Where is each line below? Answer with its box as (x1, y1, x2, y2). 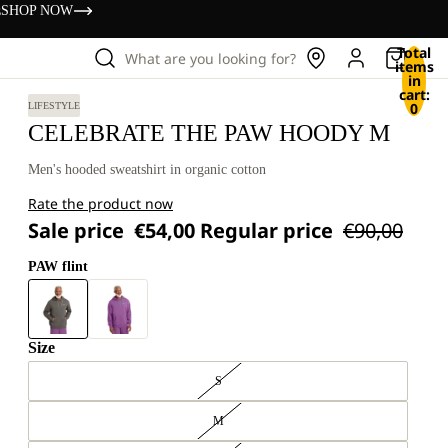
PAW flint (28, 259, 88, 274)
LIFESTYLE (28, 100, 80, 111)
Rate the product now (28, 194, 173, 213)
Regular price (200, 217, 338, 244)
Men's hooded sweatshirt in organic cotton (28, 162, 266, 177)
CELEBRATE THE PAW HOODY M (28, 120, 390, 146)
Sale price (28, 217, 129, 244)
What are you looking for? (125, 48, 296, 68)
